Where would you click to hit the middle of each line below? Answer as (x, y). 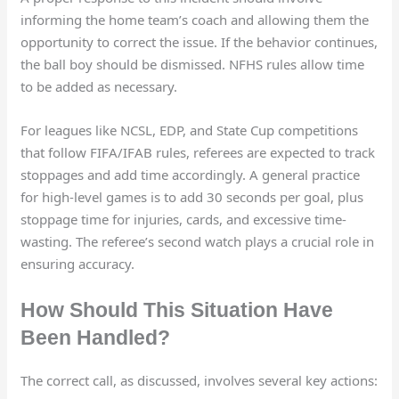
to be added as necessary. (99, 87)
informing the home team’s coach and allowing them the (195, 20)
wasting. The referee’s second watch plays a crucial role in (198, 242)
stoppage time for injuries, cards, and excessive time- (184, 220)
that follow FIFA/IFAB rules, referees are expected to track (198, 153)
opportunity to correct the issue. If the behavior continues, (199, 42)
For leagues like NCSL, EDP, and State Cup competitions (190, 130)
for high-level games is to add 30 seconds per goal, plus (192, 197)
